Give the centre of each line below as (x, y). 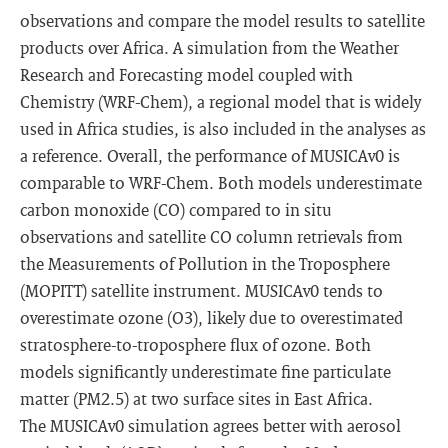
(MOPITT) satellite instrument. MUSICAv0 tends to (201, 290)
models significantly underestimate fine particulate (205, 371)
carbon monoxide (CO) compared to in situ (176, 209)
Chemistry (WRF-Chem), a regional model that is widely (220, 101)
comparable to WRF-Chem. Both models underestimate (221, 182)
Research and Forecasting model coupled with (186, 74)
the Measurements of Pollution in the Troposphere (205, 263)
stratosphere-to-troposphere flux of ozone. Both (195, 344)
